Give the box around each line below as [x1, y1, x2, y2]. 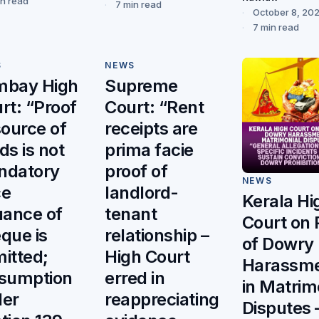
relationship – [105, 224, 209, 246]
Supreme [105, 75, 178, 96]
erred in [105, 267, 165, 288]
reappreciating [105, 288, 219, 310]
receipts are [105, 117, 198, 139]
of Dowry [241, 233, 314, 254]
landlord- [105, 182, 179, 203]
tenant [105, 203, 157, 224]
